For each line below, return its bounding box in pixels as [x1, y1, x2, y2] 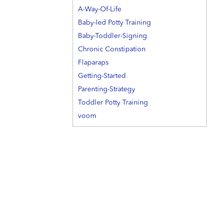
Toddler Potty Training [78, 99, 148, 107]
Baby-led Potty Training [78, 19, 151, 27]
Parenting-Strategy [78, 86, 135, 93]
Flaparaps [78, 59, 109, 67]
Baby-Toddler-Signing [78, 33, 147, 40]
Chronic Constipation [78, 46, 146, 53]
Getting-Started [78, 73, 126, 80]
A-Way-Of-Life [78, 6, 121, 13]
